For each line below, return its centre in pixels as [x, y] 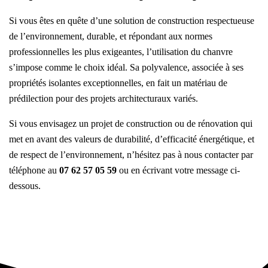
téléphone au [34, 170]
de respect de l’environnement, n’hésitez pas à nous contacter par [131, 155]
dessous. [25, 186]
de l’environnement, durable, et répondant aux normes [111, 36]
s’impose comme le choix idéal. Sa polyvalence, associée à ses [126, 68]
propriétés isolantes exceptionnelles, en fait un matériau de [118, 83]
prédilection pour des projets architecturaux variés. [103, 99]
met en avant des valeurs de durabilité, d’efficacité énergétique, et [132, 139]
